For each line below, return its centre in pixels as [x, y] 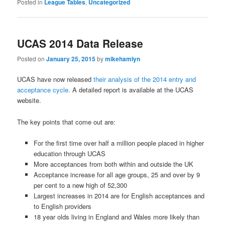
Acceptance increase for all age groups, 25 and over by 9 [117, 174]
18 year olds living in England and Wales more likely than [116, 216]
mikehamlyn [123, 59]
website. [29, 100]
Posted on [32, 59]
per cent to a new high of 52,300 [80, 185]
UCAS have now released [55, 79]
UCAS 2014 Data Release [80, 43]
